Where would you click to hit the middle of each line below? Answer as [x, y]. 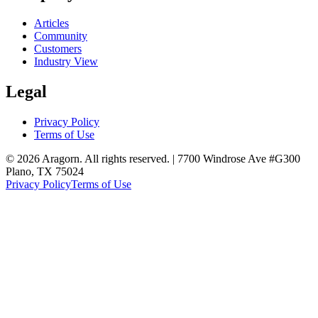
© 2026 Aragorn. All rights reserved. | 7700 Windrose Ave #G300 [153, 158]
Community [61, 35]
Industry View [66, 61]
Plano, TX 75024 [45, 171]
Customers [58, 48]
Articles [51, 23]
